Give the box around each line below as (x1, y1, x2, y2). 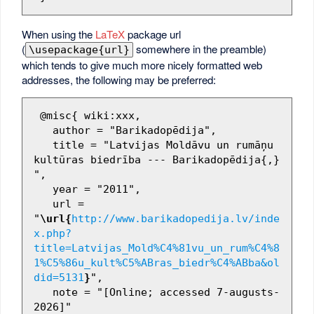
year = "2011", (33, 182, 53, 196)
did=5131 (33, 271, 84, 284)
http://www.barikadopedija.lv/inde (71, 212, 280, 225)
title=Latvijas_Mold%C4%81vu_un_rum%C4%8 (33, 241, 280, 254)
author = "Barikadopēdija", (33, 123, 53, 137)
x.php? (33, 226, 71, 240)
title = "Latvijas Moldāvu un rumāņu (33, 138, 53, 151)
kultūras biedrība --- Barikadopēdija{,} (33, 153, 280, 166)
